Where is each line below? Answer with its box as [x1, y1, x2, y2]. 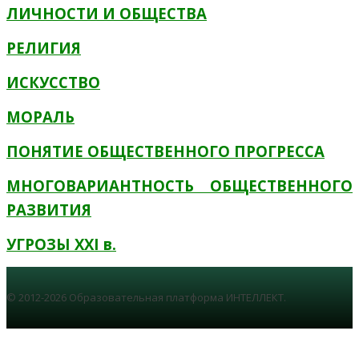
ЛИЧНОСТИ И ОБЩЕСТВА [6, 3, 207, 23]
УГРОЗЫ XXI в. [6, 234, 116, 254]
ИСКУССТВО [6, 72, 100, 92]
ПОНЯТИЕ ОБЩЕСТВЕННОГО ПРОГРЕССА [6, 141, 325, 161]
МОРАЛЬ [6, 107, 75, 127]
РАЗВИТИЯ [6, 200, 91, 220]
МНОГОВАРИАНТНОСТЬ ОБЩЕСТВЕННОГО [6, 175, 353, 196]
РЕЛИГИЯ [6, 38, 81, 58]
